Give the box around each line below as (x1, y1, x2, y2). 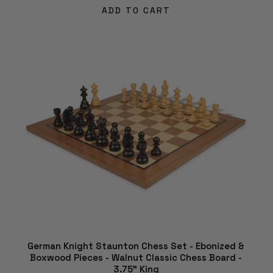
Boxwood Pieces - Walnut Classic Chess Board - (30, 252, 242, 264)
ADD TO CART (101, 4, 171, 16)
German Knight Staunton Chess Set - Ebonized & (27, 240, 244, 252)
